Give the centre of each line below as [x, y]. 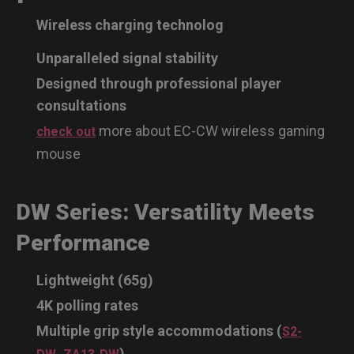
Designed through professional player [159, 83]
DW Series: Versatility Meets [165, 212]
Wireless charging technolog [130, 24]
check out [66, 131]
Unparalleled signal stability [127, 58]
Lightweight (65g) [95, 280]
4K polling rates [87, 305]
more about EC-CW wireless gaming [210, 130]
